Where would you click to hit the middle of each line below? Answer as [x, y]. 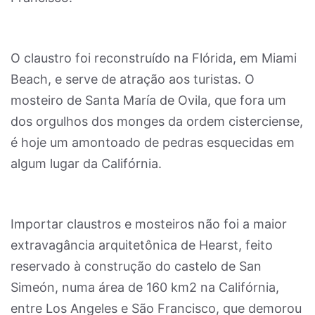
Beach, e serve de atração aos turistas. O [133, 79]
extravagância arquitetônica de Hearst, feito [142, 245]
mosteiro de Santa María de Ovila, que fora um [148, 100]
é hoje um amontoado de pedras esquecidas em [153, 142]
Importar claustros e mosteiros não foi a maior [149, 224]
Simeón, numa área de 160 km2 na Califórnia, [145, 287]
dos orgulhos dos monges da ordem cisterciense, [157, 121]
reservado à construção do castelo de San [136, 266]
